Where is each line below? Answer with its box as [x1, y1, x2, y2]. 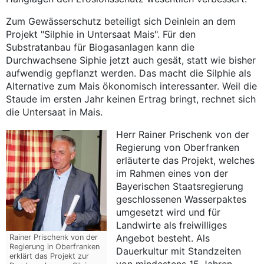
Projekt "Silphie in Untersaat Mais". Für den [6, 28, 196, 41]
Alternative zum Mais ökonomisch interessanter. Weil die [6, 80, 257, 93]
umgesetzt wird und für [116, 206, 221, 219]
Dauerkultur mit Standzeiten [116, 245, 242, 258]
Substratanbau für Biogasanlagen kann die [6, 41, 194, 54]
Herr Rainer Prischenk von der [116, 128, 250, 141]
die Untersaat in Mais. [6, 106, 103, 118]
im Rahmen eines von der [116, 167, 229, 180]
